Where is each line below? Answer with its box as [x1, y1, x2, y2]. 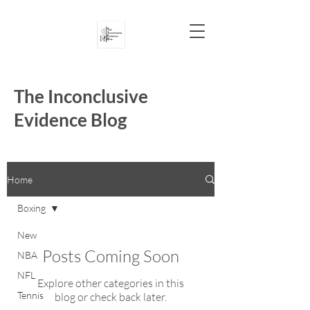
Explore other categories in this [37, 276, 184, 290]
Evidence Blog [14, 109, 127, 131]
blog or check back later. [55, 290, 167, 304]
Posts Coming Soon [42, 246, 179, 266]
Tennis [17, 289, 44, 301]
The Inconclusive [14, 85, 148, 107]
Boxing [17, 202, 46, 214]
